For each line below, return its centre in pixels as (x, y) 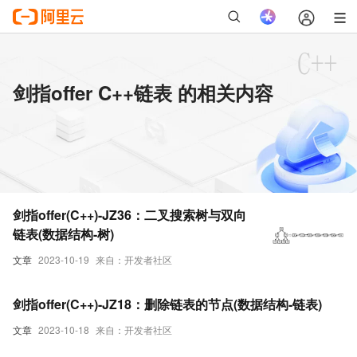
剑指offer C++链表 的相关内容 (143, 92)
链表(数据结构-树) (63, 234)
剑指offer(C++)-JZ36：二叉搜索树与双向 (129, 215)
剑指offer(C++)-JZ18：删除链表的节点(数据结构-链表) (167, 304)
